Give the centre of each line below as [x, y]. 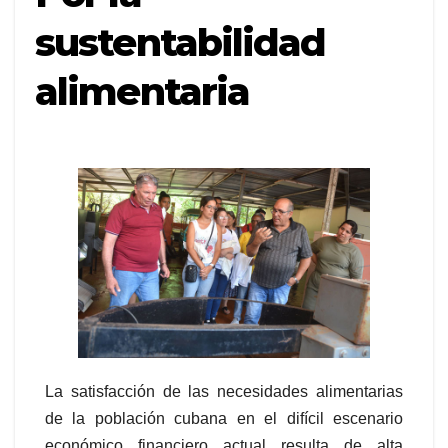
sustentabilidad [180, 42]
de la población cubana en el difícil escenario [224, 418]
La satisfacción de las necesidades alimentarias [224, 391]
